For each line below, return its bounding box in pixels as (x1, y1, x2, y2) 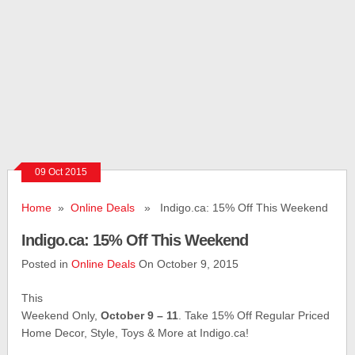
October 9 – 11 (101, 309, 179, 322)
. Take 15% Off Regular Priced (178, 309, 330, 322)
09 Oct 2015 (35, 166, 88, 177)
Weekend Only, (21, 309, 101, 322)
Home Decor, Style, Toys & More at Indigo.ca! (21, 326, 250, 339)
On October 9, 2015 (136, 258, 239, 270)
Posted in (21, 258, 72, 270)
